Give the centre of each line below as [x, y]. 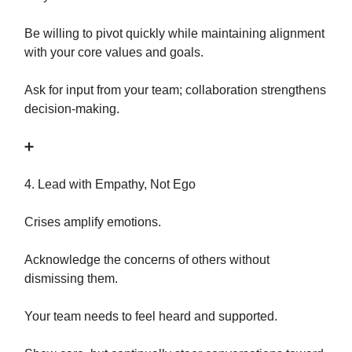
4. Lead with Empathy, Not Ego [110, 184]
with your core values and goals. [114, 52]
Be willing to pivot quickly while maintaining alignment [174, 33]
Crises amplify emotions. [93, 222]
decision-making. [72, 109]
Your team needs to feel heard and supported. [151, 316]
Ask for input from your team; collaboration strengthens [175, 90]
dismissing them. [71, 279]
